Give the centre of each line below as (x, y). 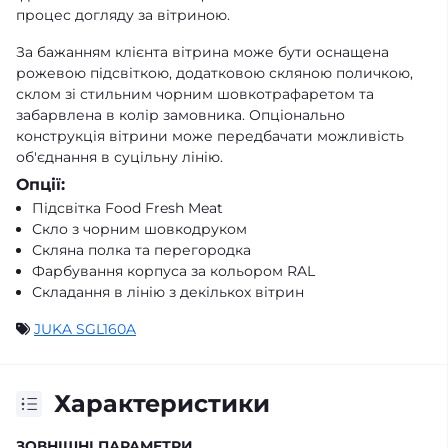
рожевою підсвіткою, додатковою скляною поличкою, (214, 73)
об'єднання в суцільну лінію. (119, 157)
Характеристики (162, 404)
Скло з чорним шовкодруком (139, 229)
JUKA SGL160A (85, 329)
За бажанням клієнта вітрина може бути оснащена (202, 52)
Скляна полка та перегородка (141, 250)
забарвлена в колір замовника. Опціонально (180, 115)
